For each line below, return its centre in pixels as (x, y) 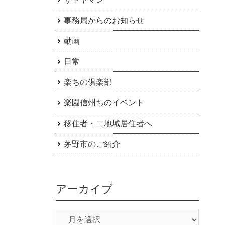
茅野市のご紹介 (92, 144)
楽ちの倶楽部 (88, 82)
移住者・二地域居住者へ (108, 123)
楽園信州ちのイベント (104, 103)
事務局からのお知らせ (104, 20)
